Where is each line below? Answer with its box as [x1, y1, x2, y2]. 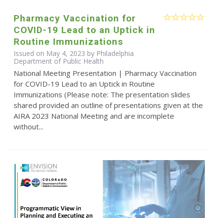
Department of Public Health [13, 56, 104, 66]
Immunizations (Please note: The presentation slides [13, 90, 190, 100]
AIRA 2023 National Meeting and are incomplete [13, 111, 174, 121]
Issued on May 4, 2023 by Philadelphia [13, 49, 134, 58]
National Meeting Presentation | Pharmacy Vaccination [13, 68, 197, 78]
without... [13, 122, 43, 132]
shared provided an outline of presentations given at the [13, 100, 203, 110]
